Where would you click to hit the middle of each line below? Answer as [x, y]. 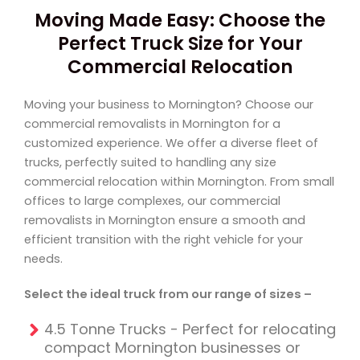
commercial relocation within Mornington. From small [179, 182]
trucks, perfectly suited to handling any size [150, 163]
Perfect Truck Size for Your [180, 44]
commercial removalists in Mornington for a [152, 124]
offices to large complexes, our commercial [152, 201]
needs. [43, 259]
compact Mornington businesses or [172, 348]
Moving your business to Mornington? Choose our [169, 105]
